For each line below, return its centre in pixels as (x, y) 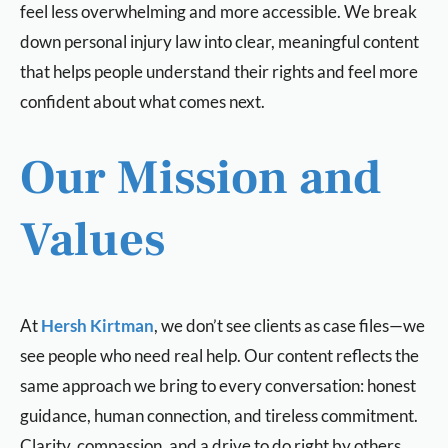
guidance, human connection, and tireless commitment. (219, 415)
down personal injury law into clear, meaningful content (219, 41)
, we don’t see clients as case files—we (289, 325)
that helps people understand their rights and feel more (219, 71)
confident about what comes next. (142, 101)
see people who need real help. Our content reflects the (219, 355)
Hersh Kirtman (97, 325)
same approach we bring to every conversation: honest (218, 385)
